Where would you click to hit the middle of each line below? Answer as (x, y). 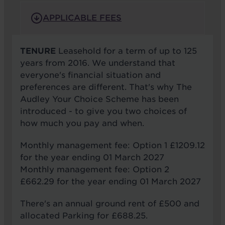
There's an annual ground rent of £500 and (110, 204)
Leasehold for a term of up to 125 (128, 51)
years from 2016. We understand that (98, 63)
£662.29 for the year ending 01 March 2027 (112, 182)
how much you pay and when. (82, 124)
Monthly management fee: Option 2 (95, 170)
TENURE (39, 51)
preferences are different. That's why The (106, 87)
